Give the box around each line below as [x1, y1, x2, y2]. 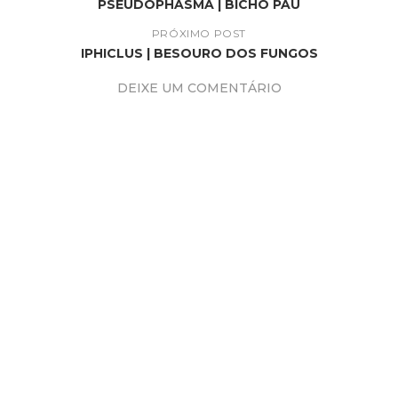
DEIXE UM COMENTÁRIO [116, 79, 282, 96]
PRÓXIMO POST [151, 26, 247, 40]
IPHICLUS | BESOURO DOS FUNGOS [80, 44, 318, 61]
